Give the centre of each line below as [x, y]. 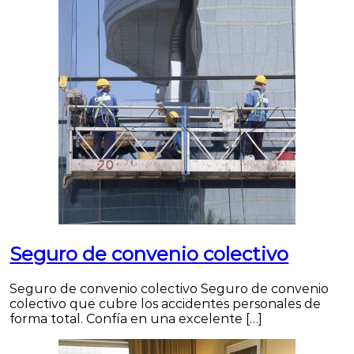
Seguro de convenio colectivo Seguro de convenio [169, 289]
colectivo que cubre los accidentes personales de [166, 304]
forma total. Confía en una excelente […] [136, 319]
